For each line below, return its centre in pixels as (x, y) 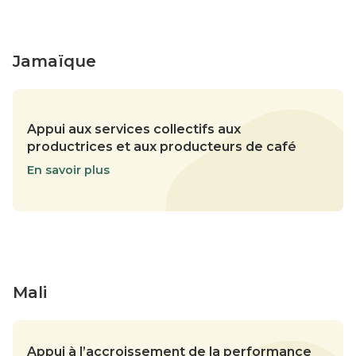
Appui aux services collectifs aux (134, 129)
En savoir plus (68, 170)
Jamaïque (54, 61)
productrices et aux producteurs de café (162, 146)
